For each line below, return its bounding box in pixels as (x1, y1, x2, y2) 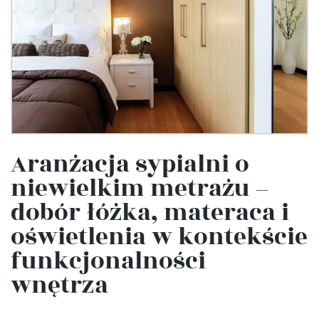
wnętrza (11, 268, 108, 304)
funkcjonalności (11, 244, 206, 280)
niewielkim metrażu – (11, 171, 268, 207)
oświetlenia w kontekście (11, 219, 308, 256)
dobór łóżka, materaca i (11, 195, 289, 231)
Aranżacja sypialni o (11, 147, 249, 183)
